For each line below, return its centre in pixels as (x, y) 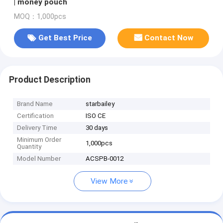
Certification (36, 116)
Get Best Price (65, 38)
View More (109, 181)
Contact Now (169, 38)
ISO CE (96, 116)
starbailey (100, 104)
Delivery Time (37, 128)
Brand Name (35, 104)
